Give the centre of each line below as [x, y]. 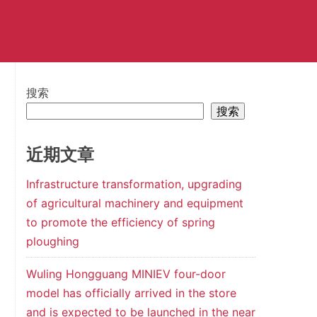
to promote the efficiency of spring [120, 222]
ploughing [52, 241]
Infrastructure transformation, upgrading [134, 184]
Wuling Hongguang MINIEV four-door [126, 274]
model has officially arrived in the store [131, 293]
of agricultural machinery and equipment [134, 203]
